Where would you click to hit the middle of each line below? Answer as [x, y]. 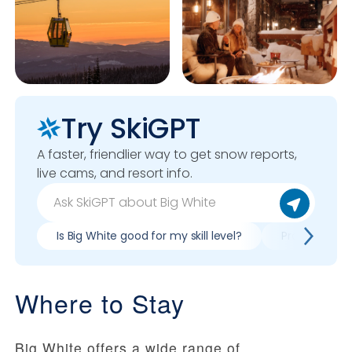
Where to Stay [100, 303]
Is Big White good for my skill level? [149, 236]
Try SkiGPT [131, 129]
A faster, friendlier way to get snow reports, [167, 155]
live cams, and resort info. [115, 174]
